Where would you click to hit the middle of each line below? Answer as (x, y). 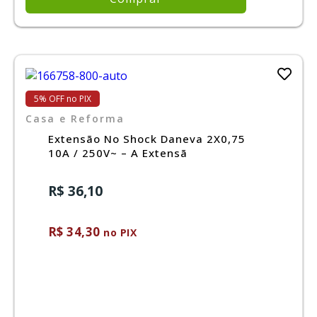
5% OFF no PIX (62, 98)
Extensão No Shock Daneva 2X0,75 (146, 138)
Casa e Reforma (75, 118)
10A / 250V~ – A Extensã (154, 152)
